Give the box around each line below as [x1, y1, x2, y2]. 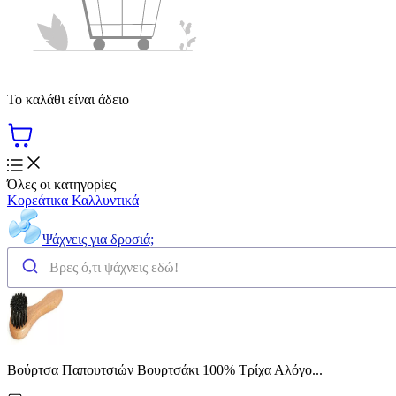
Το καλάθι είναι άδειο [7, 91, 129, 107]
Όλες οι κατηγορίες [7, 176, 116, 192]
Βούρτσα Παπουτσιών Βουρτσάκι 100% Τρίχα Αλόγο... [7, 362, 323, 377]
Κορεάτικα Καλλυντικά [7, 192, 139, 208]
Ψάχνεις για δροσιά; [42, 231, 154, 247]
